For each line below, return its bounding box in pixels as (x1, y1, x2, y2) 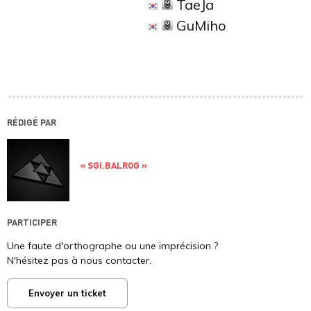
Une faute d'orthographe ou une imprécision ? (7, 239, 218, 252)
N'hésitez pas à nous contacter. (7, 254, 151, 267)
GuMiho (173, 17, 226, 34)
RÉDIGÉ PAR (7, 116, 56, 128)
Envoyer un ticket (28, 287, 106, 299)
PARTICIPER (7, 216, 57, 228)
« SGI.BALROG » (80, 158, 147, 171)
